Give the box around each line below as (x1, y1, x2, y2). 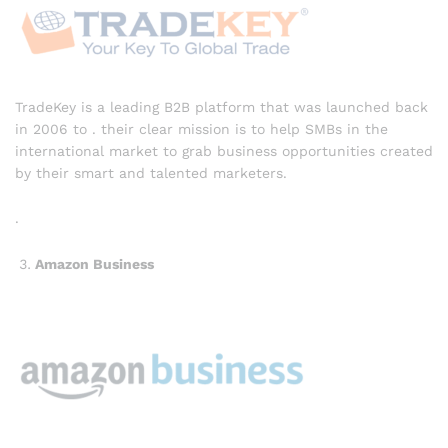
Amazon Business (35, 256, 154, 273)
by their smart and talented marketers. (15, 164, 287, 181)
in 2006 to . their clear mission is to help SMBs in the (15, 120, 388, 137)
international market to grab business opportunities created (15, 142, 433, 159)
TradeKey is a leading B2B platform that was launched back (15, 98, 428, 115)
